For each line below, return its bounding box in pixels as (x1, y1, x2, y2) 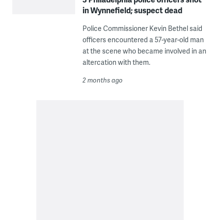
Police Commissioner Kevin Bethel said (82, 24, 202, 33)
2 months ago (82, 76, 123, 85)
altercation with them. (82, 57, 150, 67)
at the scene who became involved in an (82, 46, 206, 56)
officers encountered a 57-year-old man (82, 35, 204, 45)
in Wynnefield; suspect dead (82, 4, 182, 16)
